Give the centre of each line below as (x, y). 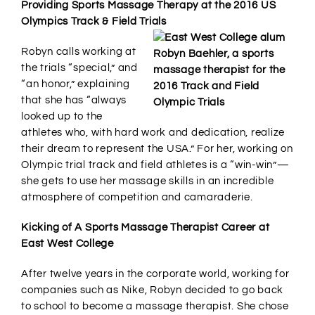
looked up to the (62, 117)
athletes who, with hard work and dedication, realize (153, 133)
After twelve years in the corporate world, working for (155, 274)
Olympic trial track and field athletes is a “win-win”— (155, 165)
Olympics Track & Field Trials (94, 22)
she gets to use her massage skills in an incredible (148, 181)
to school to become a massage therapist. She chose (155, 307)
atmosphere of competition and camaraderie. (137, 198)
